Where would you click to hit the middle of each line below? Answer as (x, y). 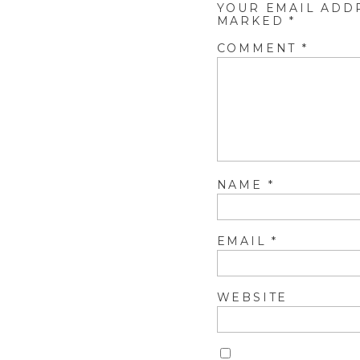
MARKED (253, 20)
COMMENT (259, 48)
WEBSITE (252, 297)
